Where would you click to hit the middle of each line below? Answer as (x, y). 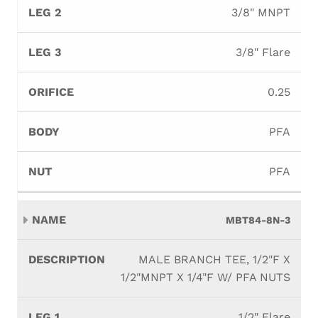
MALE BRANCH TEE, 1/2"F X (214, 259)
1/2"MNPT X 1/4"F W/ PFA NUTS (205, 277)
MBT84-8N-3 (258, 220)
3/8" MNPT (261, 12)
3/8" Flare (263, 52)
